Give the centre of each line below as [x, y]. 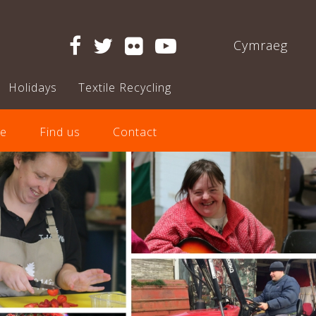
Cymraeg [261, 45]
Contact [135, 132]
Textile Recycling [125, 87]
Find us [60, 132]
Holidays [33, 87]
